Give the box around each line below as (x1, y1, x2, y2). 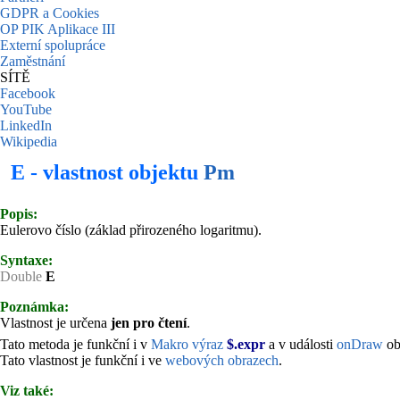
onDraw (337, 336, 383, 352)
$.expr (227, 336, 265, 352)
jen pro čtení (111, 315, 187, 330)
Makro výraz (151, 336, 227, 352)
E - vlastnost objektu (11, 161, 204, 184)
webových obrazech (165, 352, 279, 368)
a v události (265, 336, 337, 352)
